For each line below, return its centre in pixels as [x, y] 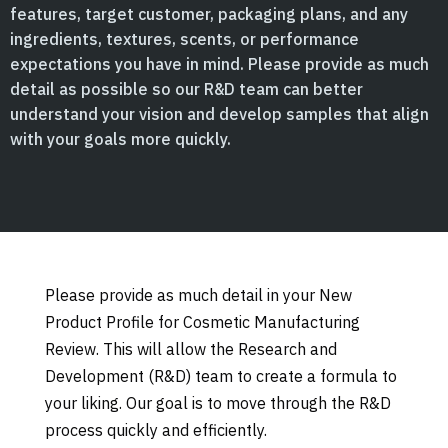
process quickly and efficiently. [155, 430]
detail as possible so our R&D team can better [186, 89]
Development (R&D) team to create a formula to [220, 376]
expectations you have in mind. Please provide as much [219, 64]
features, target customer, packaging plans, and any [209, 14]
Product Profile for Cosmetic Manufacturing [202, 322]
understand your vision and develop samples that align [219, 114]
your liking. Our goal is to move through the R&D [217, 403]
